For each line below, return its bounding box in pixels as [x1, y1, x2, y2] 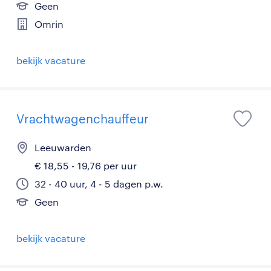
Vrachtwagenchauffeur [16, 111, 149, 126]
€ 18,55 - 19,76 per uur [34, 160, 137, 171]
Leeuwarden [34, 142, 91, 153]
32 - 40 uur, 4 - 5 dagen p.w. [34, 178, 163, 189]
